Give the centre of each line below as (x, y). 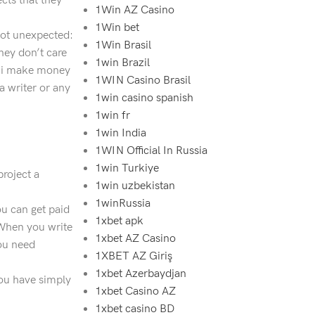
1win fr (112, 116)
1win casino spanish (144, 98)
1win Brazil (122, 63)
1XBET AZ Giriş (133, 256)
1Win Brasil (123, 45)
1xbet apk (119, 221)
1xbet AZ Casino (135, 239)
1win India (120, 133)
